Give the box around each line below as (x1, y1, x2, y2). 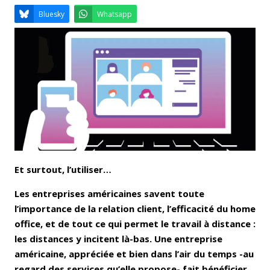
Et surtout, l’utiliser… (14, 163, 111, 175)
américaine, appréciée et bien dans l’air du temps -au (14, 247, 254, 260)
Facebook (108, 51, 151, 64)
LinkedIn (191, 51, 227, 64)
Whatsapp (121, 78, 165, 92)
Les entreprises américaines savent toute (14, 187, 204, 199)
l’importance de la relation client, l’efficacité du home (14, 202, 256, 215)
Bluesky (48, 78, 81, 92)
